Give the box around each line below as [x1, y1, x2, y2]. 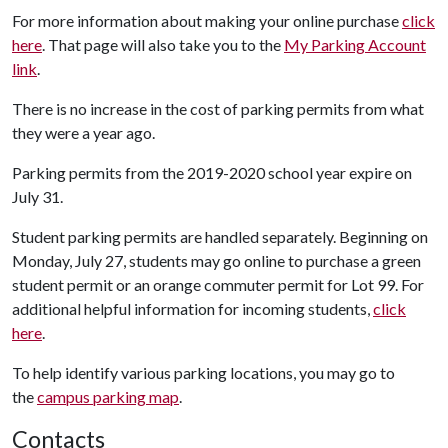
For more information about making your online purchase [12, 11, 402, 30]
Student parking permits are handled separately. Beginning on [12, 227, 428, 246]
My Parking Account [284, 35, 426, 54]
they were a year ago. [12, 123, 155, 142]
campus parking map [37, 387, 179, 406]
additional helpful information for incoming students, [12, 299, 373, 318]
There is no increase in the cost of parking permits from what [12, 99, 424, 118]
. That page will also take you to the [42, 35, 284, 54]
